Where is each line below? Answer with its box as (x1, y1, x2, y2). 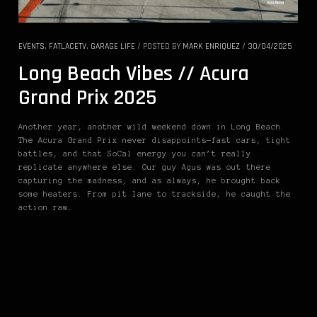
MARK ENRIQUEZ (183, 41, 240, 52)
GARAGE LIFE (91, 41, 135, 52)
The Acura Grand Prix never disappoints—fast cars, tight (18, 136, 291, 145)
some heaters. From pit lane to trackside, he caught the (18, 190, 291, 199)
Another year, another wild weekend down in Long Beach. (18, 122, 286, 132)
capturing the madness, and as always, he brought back (18, 176, 281, 185)
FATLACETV (49, 41, 86, 52)
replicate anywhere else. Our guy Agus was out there (18, 163, 271, 172)
